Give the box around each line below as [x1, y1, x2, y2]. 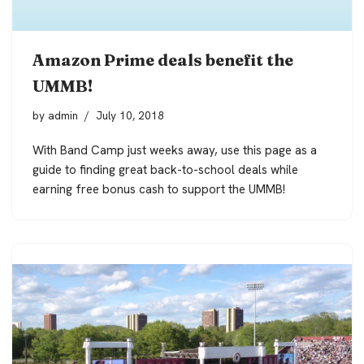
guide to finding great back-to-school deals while [32, 161, 298, 178]
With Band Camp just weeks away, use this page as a [32, 141, 317, 158]
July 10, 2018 [96, 107, 164, 123]
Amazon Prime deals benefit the [32, 49, 293, 70]
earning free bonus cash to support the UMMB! [32, 180, 285, 197]
